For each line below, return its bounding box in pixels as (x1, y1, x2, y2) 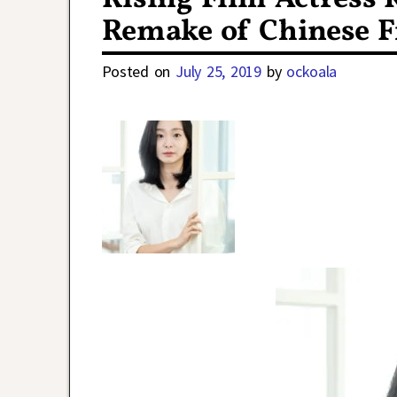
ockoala (286, 61, 338, 82)
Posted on (101, 61, 176, 82)
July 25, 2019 (175, 61, 261, 82)
